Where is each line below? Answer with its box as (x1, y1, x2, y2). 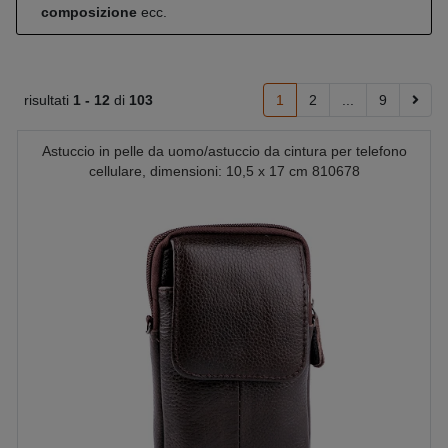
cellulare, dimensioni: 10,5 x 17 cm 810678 (88, 163, 360, 179)
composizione (41, 4, 137, 20)
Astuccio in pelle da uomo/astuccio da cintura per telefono (41, 143, 407, 159)
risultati (24, 92, 73, 108)
